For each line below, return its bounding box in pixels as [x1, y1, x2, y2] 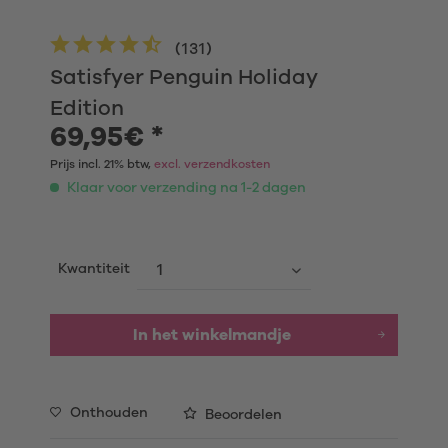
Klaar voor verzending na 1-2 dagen [64, 181, 306, 195]
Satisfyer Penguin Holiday [50, 67, 318, 88]
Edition [50, 98, 124, 119]
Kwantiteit [57, 262, 130, 276]
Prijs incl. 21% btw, [50, 158, 154, 170]
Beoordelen [202, 408, 282, 422]
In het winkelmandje [133, 327, 291, 343]
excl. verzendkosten [154, 158, 270, 170]
